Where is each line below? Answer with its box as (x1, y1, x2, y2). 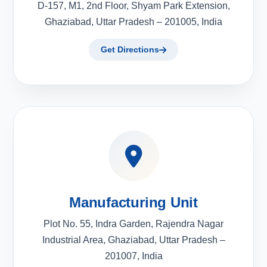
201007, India (104, 251, 163, 261)
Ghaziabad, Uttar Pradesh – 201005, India (45, 17, 222, 27)
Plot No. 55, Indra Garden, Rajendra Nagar (44, 219, 223, 229)
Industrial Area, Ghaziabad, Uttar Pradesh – (42, 235, 225, 245)
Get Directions (101, 45, 159, 54)
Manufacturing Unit (69, 194, 198, 210)
